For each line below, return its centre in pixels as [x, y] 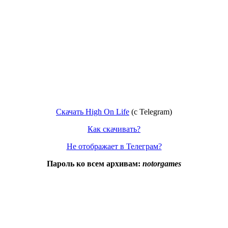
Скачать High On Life [93, 111]
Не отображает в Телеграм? [114, 146]
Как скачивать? [114, 129]
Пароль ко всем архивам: [95, 163]
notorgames [162, 163]
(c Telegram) [151, 111]
